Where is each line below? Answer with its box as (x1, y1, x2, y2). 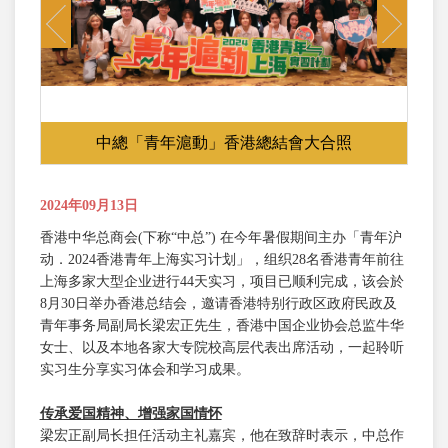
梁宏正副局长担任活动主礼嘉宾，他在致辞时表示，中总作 (39, 428, 404, 443)
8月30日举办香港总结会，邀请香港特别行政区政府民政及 (39, 296, 397, 311)
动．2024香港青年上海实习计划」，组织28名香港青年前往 (39, 252, 404, 267)
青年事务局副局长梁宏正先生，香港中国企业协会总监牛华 (39, 318, 404, 333)
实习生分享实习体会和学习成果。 (39, 362, 250, 377)
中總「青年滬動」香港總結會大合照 (96, 134, 352, 151)
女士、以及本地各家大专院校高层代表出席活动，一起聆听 (39, 340, 404, 355)
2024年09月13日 (40, 198, 138, 213)
